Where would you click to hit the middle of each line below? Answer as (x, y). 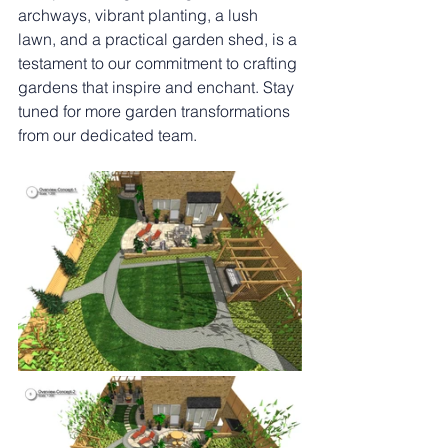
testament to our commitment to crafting (159, 63)
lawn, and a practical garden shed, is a (159, 39)
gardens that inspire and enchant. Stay (158, 87)
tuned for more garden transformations (156, 111)
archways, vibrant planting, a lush (140, 15)
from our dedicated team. (107, 135)
